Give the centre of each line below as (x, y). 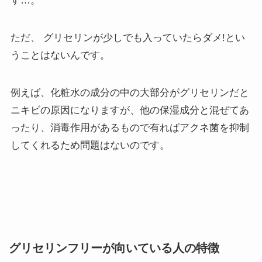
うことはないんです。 (60, 55)
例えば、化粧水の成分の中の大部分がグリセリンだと (130, 92)
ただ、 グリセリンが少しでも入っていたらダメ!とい (127, 37)
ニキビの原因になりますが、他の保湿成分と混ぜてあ (130, 110)
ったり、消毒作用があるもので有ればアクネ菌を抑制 (130, 127)
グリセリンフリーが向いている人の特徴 (112, 248)
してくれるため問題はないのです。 (90, 145)
